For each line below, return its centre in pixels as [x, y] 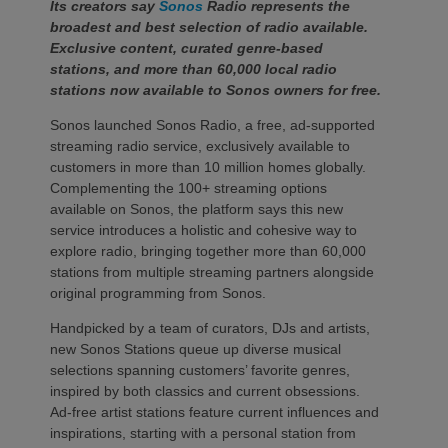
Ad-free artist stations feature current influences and [214, 412]
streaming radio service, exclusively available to [200, 146]
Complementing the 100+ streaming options [188, 188]
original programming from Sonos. [158, 293]
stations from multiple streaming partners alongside [212, 272]
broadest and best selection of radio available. [209, 27]
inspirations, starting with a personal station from [203, 433]
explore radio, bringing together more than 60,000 [208, 251]
